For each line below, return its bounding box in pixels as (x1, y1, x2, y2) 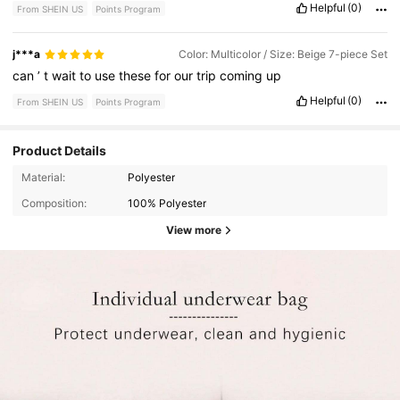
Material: (21, 171, 65, 185)
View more (166, 223, 221, 237)
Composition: (21, 196, 87, 210)
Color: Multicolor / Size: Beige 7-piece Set (178, 47, 387, 62)
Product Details (12, 142, 107, 158)
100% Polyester (128, 196, 207, 210)
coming (220, 67, 267, 83)
